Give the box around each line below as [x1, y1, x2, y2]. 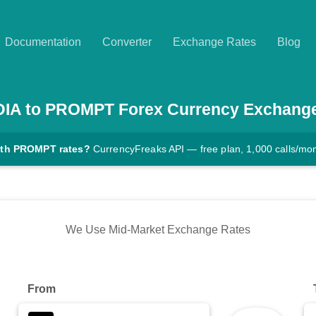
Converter [102, 36, 152, 48]
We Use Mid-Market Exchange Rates [66, 224, 250, 236]
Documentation [5, 36, 81, 48]
